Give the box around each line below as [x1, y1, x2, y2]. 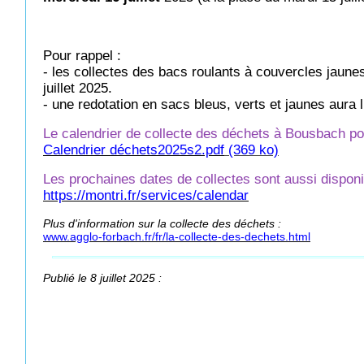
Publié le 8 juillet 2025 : [43, 271, 162, 284]
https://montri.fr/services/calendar [43, 188, 249, 203]
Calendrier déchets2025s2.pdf [43, 142, 224, 158]
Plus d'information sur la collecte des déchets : [43, 217, 281, 230]
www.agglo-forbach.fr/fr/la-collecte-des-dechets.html [43, 230, 310, 243]
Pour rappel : [43, 48, 121, 63]
